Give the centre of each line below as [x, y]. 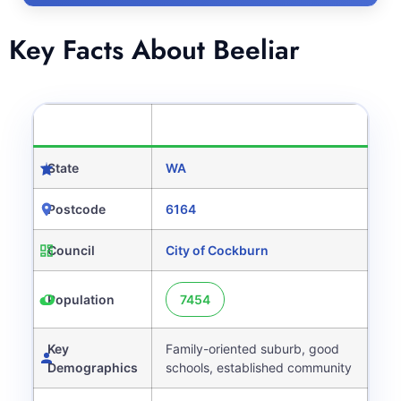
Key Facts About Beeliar [154, 50]
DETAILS [193, 125]
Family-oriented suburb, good [252, 349]
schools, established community [259, 367]
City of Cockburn [217, 250]
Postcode [77, 209]
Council [71, 250]
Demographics [93, 367]
